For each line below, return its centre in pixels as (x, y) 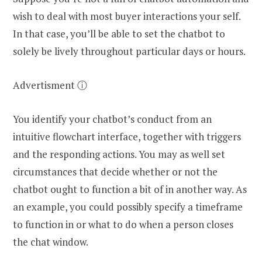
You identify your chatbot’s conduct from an (112, 119)
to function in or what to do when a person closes (123, 224)
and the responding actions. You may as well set (119, 154)
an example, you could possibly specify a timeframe (128, 206)
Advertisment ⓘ (50, 85)
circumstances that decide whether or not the (115, 171)
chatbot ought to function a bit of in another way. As (130, 189)
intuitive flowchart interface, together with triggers (127, 136)
